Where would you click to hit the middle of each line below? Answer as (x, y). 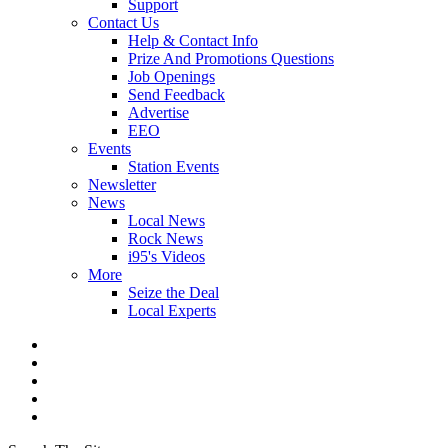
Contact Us (123, 22)
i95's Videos (166, 256)
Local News (166, 220)
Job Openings (171, 76)
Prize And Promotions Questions (231, 58)
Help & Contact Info (193, 40)
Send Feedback (176, 94)
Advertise (158, 112)
